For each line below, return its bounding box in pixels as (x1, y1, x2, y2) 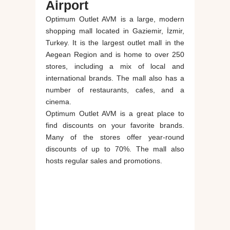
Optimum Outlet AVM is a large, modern (46, 15, 184, 24)
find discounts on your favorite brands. (46, 121, 184, 130)
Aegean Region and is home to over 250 (46, 50, 184, 59)
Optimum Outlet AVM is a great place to (46, 109, 184, 118)
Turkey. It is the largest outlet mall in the (46, 39, 184, 47)
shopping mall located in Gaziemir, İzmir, (46, 27, 184, 35)
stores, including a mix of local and (46, 62, 184, 71)
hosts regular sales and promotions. (46, 157, 162, 165)
